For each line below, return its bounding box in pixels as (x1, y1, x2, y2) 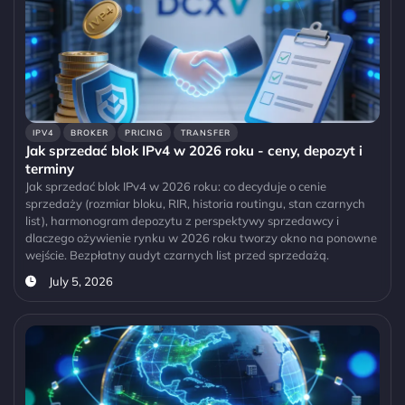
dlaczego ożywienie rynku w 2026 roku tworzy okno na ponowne (25, 230, 377, 245)
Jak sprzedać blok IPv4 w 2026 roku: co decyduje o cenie (25, 178, 326, 193)
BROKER (70, 127, 108, 137)
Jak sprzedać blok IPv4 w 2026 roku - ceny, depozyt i (25, 141, 363, 159)
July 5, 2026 (48, 273, 113, 288)
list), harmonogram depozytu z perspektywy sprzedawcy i (25, 212, 339, 228)
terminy (25, 159, 74, 177)
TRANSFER (180, 127, 231, 137)
